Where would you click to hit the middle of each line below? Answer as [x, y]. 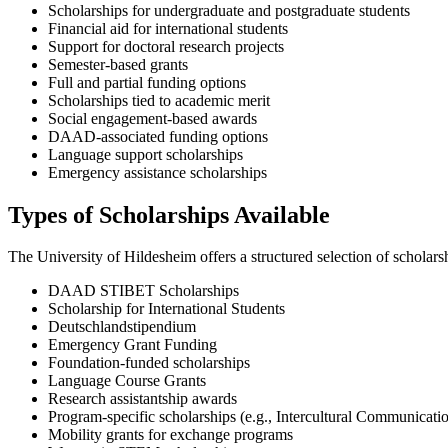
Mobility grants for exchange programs [170, 435]
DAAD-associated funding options [158, 136]
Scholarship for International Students [166, 309]
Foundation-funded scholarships [149, 363]
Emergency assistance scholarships [157, 172]
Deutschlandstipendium [122, 327]
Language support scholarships [145, 154]
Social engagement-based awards [152, 118]
